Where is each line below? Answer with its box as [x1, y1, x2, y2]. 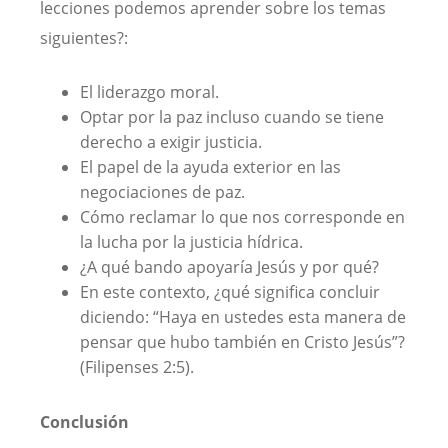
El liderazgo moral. [80, 81, 219, 104]
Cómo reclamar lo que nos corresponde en [80, 206, 405, 229]
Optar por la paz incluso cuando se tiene [80, 106, 384, 129]
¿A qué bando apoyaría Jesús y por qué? [80, 256, 383, 279]
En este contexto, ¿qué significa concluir [80, 281, 380, 304]
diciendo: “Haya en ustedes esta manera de [80, 306, 406, 329]
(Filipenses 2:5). [80, 356, 194, 379]
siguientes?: [40, 26, 128, 49]
